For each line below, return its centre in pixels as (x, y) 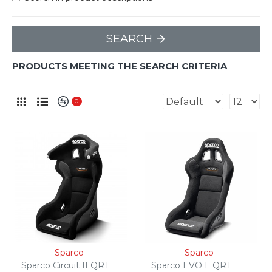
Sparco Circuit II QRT (65, 265)
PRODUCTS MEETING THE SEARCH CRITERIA (120, 66)
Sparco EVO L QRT (191, 265)
